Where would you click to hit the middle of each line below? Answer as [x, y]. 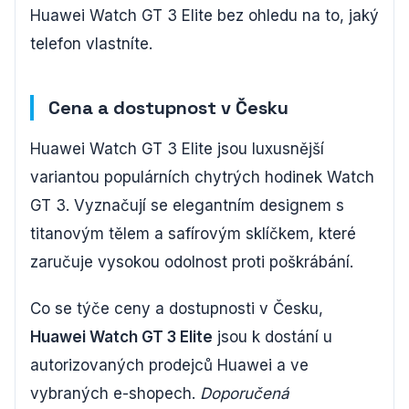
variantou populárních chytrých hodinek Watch [202, 177]
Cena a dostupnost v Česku [168, 107]
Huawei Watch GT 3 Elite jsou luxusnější [177, 148]
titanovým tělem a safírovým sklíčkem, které [193, 233]
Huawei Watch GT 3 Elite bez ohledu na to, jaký [204, 15]
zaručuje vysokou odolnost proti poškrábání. [192, 262]
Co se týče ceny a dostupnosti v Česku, [177, 308]
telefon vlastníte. [91, 43]
